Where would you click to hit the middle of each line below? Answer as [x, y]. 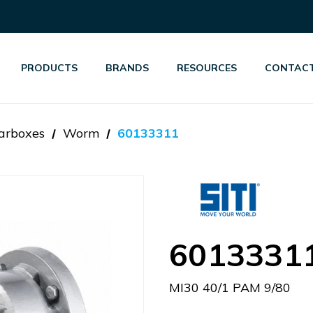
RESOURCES [207, 68]
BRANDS [128, 68]
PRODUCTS [50, 68]
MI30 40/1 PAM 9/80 [230, 287]
